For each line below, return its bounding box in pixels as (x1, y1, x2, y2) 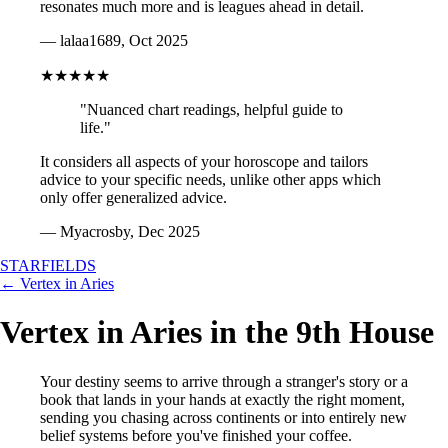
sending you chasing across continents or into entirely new (40, 408, 407, 426)
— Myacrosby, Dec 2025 (40, 223, 200, 240)
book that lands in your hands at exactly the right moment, (40, 390, 405, 408)
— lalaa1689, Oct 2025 (40, 32, 188, 49)
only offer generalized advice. (40, 189, 227, 206)
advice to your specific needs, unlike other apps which (40, 171, 381, 188)
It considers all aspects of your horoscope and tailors (40, 153, 368, 170)
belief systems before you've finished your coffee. (40, 426, 352, 444)
